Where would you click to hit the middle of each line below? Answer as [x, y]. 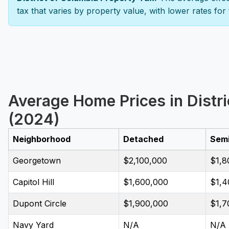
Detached [143, 139]
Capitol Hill [33, 182]
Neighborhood [42, 139]
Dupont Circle [40, 203]
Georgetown [37, 161]
